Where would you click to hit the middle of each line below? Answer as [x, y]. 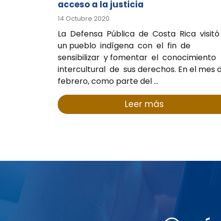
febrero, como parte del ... [108, 81]
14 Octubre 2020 [84, 19]
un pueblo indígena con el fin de [125, 46]
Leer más [144, 104]
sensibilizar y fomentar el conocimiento [138, 58]
